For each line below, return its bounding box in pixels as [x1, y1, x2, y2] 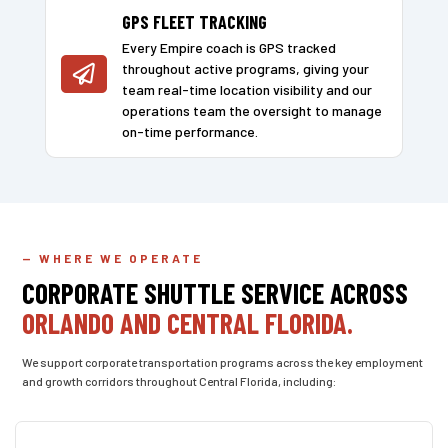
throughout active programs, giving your [121, 59, 369, 77]
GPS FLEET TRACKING [121, 10, 267, 33]
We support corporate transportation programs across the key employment [22, 354, 424, 369]
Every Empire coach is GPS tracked [121, 38, 336, 56]
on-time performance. [121, 122, 258, 140]
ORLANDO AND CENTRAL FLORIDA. [22, 305, 354, 340]
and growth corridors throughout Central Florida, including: [22, 373, 337, 388]
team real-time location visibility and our [121, 80, 372, 98]
